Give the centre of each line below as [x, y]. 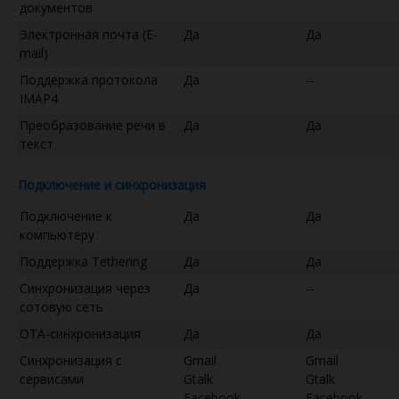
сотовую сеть [61, 306]
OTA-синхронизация [80, 333]
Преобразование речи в [93, 125]
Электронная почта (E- [89, 34]
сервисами [52, 379]
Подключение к [66, 216]
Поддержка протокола [89, 79]
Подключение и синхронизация [112, 184]
